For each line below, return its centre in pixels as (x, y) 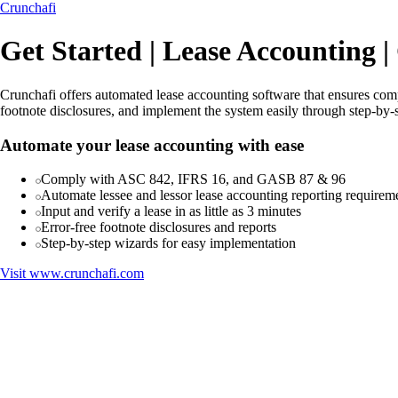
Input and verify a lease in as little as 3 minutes (171, 211)
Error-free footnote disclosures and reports (159, 227)
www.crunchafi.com (87, 274)
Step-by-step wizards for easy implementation (168, 243)
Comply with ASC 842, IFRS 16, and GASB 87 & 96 (193, 179)
